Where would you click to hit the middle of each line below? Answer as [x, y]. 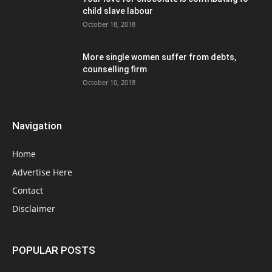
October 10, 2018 [109, 83]
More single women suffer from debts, [159, 57]
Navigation [37, 126]
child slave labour [118, 11]
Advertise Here [42, 172]
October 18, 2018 [109, 24]
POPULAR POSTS [54, 250]
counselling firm [115, 70]
